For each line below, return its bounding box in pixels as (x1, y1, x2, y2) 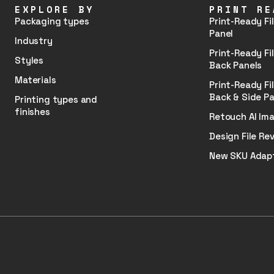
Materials (15, 74, 56, 86)
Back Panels (209, 59, 262, 71)
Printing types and (15, 94, 98, 105)
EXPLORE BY (15, 2, 94, 16)
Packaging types (15, 15, 89, 27)
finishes (15, 106, 50, 117)
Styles (15, 54, 44, 66)
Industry (15, 35, 53, 46)
